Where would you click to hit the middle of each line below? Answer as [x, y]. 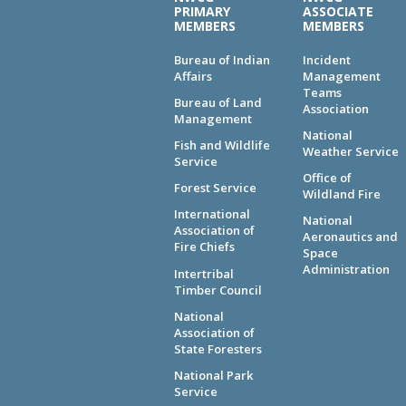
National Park [213, 376]
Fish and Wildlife [222, 145]
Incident [326, 59]
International [212, 214]
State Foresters [218, 348]
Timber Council [218, 290]
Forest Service [215, 188]
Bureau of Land [218, 102]
